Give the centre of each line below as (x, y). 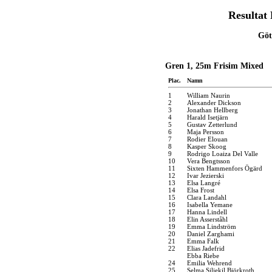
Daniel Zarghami (211, 233)
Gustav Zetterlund (212, 124)
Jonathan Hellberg (212, 110)
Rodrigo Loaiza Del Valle (223, 153)
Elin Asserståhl (207, 219)
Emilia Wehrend (209, 263)
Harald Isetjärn (208, 117)
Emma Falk (203, 241)
